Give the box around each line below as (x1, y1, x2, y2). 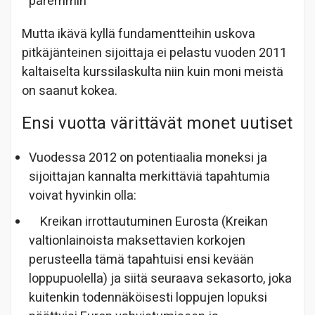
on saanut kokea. (22, 81, 117, 101)
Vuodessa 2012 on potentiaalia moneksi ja (29, 148, 267, 167)
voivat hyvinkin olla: (29, 186, 136, 205)
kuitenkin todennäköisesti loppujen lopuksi (29, 288, 267, 307)
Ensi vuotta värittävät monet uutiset (22, 110, 292, 136)
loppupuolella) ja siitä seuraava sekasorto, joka (29, 269, 292, 288)
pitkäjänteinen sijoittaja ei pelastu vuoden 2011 (22, 43, 287, 63)
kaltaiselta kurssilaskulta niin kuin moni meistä (22, 62, 283, 82)
